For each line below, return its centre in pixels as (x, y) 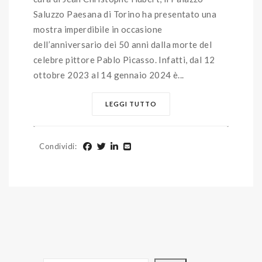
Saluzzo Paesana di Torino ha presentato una (125, 14)
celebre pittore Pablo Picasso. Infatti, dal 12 (124, 59)
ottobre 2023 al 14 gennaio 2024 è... (109, 75)
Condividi (57, 146)
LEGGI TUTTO (131, 104)
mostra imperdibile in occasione (98, 29)
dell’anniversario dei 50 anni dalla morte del (123, 44)
